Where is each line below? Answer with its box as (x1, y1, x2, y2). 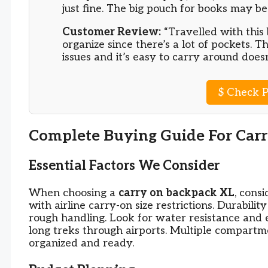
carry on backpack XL (118, 187, 234, 200)
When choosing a (29, 187, 118, 200)
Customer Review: (62, 26, 161, 39)
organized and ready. (29, 237, 134, 250)
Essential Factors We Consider (29, 158, 220, 174)
